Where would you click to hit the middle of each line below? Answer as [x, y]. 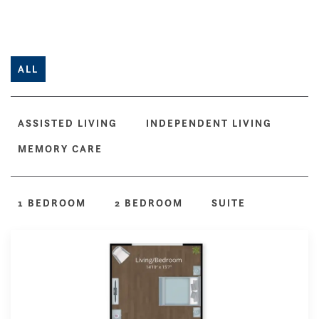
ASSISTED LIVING [68, 123]
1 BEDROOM [52, 203]
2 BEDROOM [149, 203]
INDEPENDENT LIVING [209, 123]
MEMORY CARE [60, 148]
